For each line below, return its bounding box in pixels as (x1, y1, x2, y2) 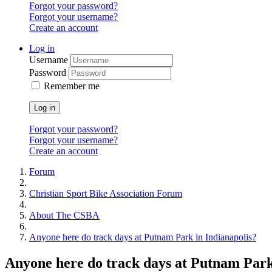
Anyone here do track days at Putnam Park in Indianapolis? (29, 231, 256, 242)
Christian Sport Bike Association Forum (29, 188, 182, 199)
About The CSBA (29, 209, 100, 220)
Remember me (44, 80, 100, 91)
